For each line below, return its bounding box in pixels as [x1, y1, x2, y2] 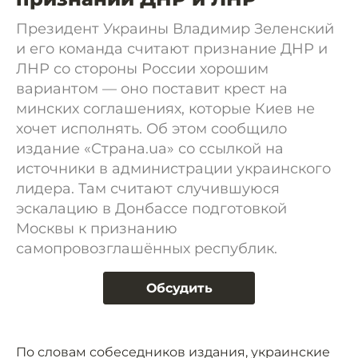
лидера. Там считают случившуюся [16, 180, 280, 197]
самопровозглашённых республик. [16, 240, 277, 257]
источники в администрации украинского [16, 160, 331, 177]
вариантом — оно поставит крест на [16, 80, 288, 97]
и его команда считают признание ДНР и [16, 40, 328, 58]
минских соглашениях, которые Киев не [16, 100, 315, 117]
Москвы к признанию [16, 220, 177, 237]
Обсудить [145, 280, 213, 296]
